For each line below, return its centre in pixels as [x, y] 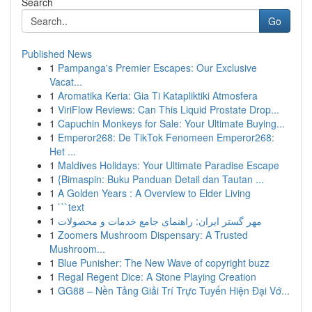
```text [71, 207]
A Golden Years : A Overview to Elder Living [154, 193]
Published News [57, 54]
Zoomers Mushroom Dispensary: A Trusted [153, 235]
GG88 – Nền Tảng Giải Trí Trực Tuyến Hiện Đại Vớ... [174, 290]
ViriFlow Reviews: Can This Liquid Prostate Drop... [169, 109]
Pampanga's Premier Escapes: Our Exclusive [157, 68]
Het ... [63, 151]
